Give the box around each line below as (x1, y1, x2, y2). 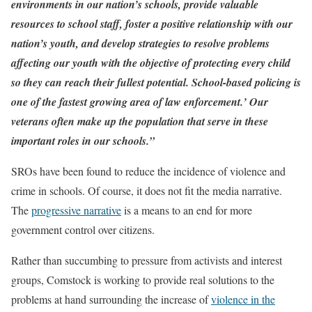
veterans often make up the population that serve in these (11, 114, 268, 130)
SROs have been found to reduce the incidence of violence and (11, 164, 286, 179)
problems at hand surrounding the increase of (11, 292, 211, 307)
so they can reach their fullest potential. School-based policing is (11, 75, 301, 91)
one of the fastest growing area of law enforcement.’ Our (11, 94, 268, 110)
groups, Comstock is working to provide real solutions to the (11, 272, 274, 288)
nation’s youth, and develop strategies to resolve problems (11, 36, 270, 52)
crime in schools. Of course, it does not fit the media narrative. (11, 183, 282, 198)
